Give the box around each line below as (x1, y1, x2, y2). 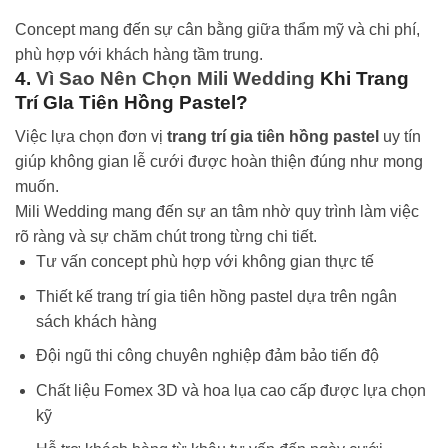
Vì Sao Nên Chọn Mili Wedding (36, 67, 315, 89)
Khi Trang (315, 67, 409, 89)
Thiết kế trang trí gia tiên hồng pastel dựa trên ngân (35, 287, 397, 305)
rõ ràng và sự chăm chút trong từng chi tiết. (15, 228, 317, 246)
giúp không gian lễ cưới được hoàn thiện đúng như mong (15, 153, 423, 171)
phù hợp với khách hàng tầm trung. (15, 45, 263, 63)
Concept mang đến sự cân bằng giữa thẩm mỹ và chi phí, (15, 20, 420, 38)
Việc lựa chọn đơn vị (15, 128, 167, 146)
